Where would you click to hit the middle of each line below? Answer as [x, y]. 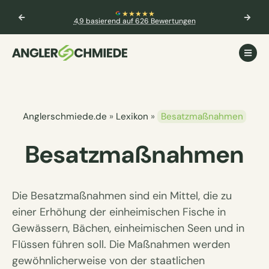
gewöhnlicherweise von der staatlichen [108, 261]
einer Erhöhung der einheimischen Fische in [119, 212]
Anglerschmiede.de [65, 116]
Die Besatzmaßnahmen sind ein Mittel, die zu [122, 196]
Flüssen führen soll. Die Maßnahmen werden [121, 244]
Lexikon [132, 116]
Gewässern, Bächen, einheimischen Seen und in [128, 228]
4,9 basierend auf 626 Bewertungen [134, 21]
